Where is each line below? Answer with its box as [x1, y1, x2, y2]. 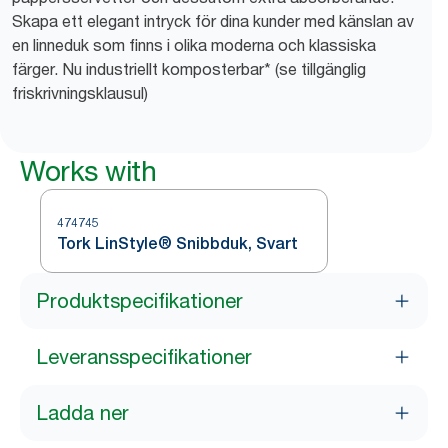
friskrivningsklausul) [12, 83, 148, 103]
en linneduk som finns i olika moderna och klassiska [12, 35, 376, 55]
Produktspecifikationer [36, 289, 243, 313]
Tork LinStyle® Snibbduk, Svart [57, 234, 298, 253]
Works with [20, 154, 156, 188]
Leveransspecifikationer [36, 345, 252, 369]
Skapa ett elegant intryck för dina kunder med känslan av [12, 11, 414, 31]
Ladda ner [36, 401, 129, 425]
